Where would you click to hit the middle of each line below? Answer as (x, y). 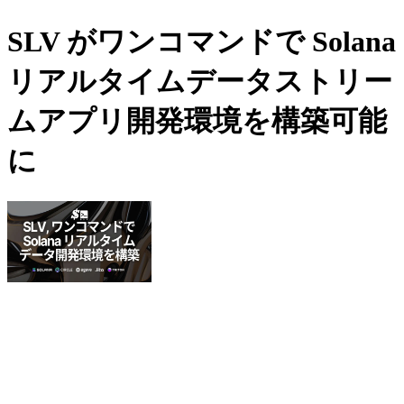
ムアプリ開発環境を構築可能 (197, 121)
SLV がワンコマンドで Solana (202, 42)
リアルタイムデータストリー (200, 82)
